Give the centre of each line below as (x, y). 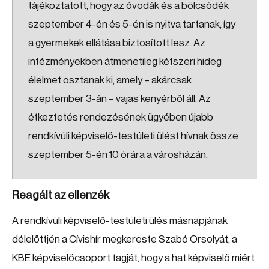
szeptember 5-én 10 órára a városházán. (118, 155)
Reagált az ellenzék (61, 195)
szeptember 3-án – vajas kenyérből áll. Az (119, 99)
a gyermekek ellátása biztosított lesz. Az (117, 43)
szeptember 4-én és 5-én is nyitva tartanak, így (132, 24)
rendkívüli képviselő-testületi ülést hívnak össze (133, 136)
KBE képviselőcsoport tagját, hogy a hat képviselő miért (133, 258)
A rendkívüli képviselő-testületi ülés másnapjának (120, 221)
